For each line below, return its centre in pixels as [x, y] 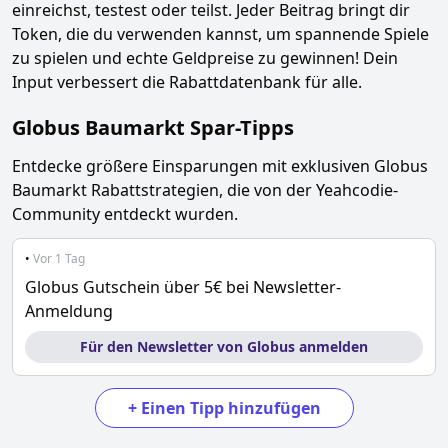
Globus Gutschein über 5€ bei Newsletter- [183, 287]
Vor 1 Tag [59, 258]
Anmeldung [69, 311]
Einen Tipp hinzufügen [230, 408]
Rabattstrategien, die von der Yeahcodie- [242, 190]
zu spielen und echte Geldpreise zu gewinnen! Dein [205, 58]
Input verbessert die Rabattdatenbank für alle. [187, 82]
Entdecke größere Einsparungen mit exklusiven [193, 166]
